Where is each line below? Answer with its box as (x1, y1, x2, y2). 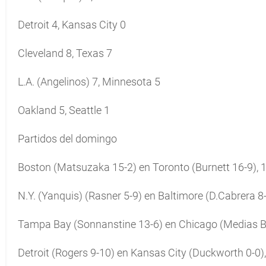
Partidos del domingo (18, 132, 117, 145)
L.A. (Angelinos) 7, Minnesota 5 (18, 75, 160, 88)
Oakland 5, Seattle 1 (18, 104, 110, 116)
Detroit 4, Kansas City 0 (18, 18, 126, 31)
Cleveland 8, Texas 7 (18, 47, 112, 59)
